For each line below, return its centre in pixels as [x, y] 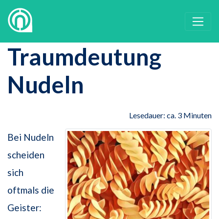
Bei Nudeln [31, 137]
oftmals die [31, 190]
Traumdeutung [84, 57]
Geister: [24, 208]
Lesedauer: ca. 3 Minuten [170, 115]
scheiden [26, 155]
